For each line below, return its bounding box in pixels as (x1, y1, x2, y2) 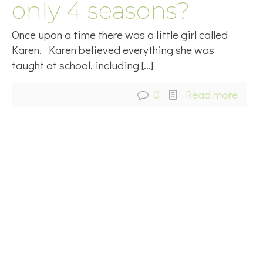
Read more (186, 87, 238, 102)
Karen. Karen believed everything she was (11, 42, 214, 57)
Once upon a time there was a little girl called (11, 27, 228, 42)
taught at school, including (11, 58, 139, 72)
